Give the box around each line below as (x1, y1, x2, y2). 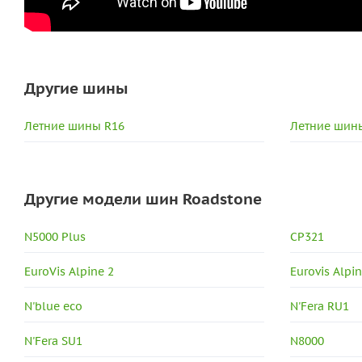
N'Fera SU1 (24, 333, 82, 348)
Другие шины (24, 78, 128, 98)
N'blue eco (24, 298, 82, 314)
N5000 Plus (24, 229, 86, 244)
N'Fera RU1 (290, 298, 350, 314)
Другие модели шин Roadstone (24, 188, 262, 208)
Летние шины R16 (24, 118, 124, 133)
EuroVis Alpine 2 (24, 263, 114, 279)
